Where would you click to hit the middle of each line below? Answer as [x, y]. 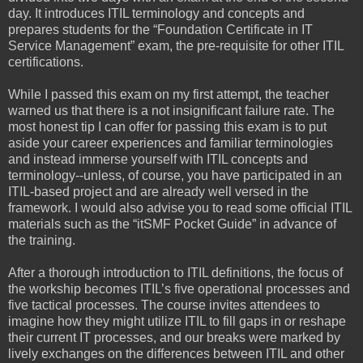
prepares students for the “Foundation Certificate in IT [160, 29]
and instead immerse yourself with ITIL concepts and [158, 159]
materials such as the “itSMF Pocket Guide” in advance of [172, 224]
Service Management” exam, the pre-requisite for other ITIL [176, 45]
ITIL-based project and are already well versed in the [158, 191]
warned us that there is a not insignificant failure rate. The [171, 110]
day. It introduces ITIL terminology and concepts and [156, 13]
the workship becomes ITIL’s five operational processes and [179, 288]
